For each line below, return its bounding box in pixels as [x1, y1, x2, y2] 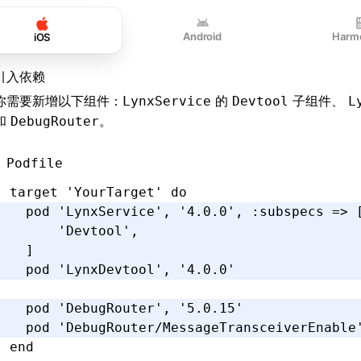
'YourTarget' [66, 185, 163, 200]
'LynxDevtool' [58, 262, 163, 277]
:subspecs [243, 204, 324, 219]
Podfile [6, 156, 63, 171]
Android [182, 30, 222, 43]
